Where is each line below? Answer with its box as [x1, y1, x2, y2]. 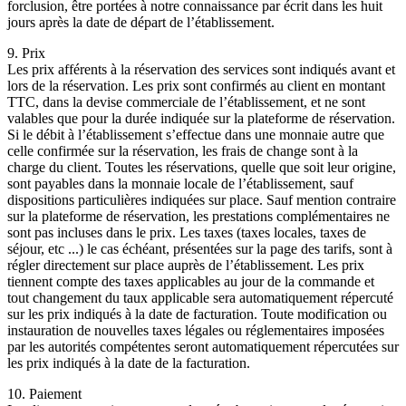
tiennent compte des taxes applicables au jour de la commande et [7, 274, 374, 290]
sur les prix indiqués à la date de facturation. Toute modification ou [7, 306, 387, 323]
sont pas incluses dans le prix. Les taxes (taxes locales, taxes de [7, 225, 366, 241]
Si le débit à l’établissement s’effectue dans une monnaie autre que [7, 127, 384, 143]
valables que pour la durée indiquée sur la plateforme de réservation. [7, 111, 395, 127]
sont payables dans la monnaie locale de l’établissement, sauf [7, 176, 353, 192]
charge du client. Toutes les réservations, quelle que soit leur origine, [7, 159, 396, 176]
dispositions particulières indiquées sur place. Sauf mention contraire [7, 192, 396, 208]
